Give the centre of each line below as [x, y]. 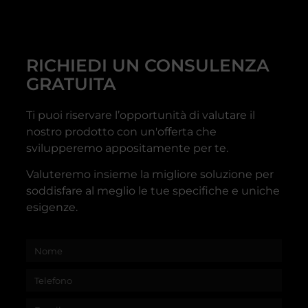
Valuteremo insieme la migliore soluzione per [150, 174]
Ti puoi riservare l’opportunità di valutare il [141, 115]
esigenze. [52, 207]
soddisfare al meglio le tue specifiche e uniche [153, 190]
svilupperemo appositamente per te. [127, 148]
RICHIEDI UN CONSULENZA [148, 65]
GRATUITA [71, 84]
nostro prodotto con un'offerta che [121, 131]
